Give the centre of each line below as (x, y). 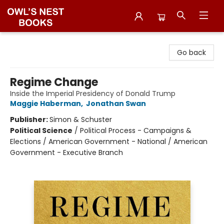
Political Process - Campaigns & (136, 130)
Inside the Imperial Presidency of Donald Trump (93, 93)
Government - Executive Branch (66, 152)
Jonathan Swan (116, 103)
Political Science (41, 130)
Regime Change (54, 82)
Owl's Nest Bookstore (43, 41)
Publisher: (30, 119)
